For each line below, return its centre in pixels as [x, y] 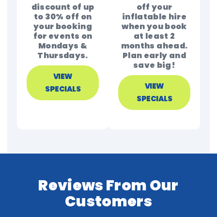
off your [154, 7]
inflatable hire [154, 17]
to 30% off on [63, 17]
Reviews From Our [108, 186]
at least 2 [154, 36]
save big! [154, 65]
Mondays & [63, 46]
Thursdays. [63, 55]
